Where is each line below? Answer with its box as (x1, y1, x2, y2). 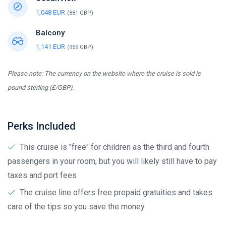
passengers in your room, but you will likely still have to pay (8, 156, 217, 166)
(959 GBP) (67, 44, 93, 50)
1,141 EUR (36, 43, 65, 50)
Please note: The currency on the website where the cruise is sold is (8, 70, 201, 77)
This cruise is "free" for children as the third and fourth (20, 142, 209, 152)
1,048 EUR (36, 9, 65, 16)
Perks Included (8, 120, 76, 132)
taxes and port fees (8, 171, 77, 180)
